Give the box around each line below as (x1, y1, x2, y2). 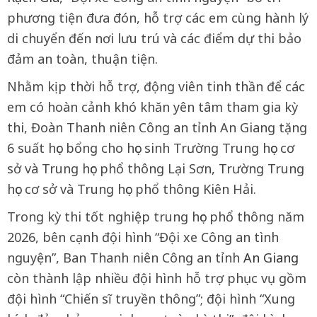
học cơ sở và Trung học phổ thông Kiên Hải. (7, 180, 256, 197)
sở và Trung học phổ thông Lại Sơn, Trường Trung (7, 159, 304, 177)
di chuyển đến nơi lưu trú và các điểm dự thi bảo (7, 29, 301, 47)
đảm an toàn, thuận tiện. (7, 50, 158, 67)
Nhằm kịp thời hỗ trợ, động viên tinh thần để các (7, 77, 305, 95)
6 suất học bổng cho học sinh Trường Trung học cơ (7, 139, 294, 156)
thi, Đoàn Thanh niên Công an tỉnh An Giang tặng (7, 118, 307, 136)
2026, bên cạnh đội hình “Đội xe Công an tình (7, 228, 279, 246)
